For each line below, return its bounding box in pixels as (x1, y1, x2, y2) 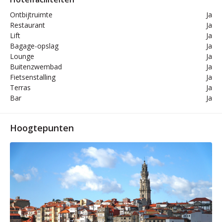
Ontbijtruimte (10, 10, 53, 19)
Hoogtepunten (10, 122, 74, 134)
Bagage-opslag (10, 41, 58, 51)
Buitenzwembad (10, 62, 62, 71)
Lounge (10, 52, 34, 61)
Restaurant (10, 20, 45, 30)
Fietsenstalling (10, 72, 55, 82)
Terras (10, 83, 31, 92)
